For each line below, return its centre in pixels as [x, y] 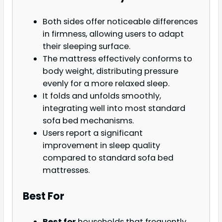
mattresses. [66, 170]
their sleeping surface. [86, 47]
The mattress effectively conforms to [117, 59]
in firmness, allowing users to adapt [113, 34]
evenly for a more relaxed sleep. [106, 84]
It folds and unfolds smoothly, [102, 96]
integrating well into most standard [114, 109]
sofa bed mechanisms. [88, 121]
